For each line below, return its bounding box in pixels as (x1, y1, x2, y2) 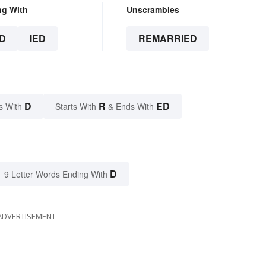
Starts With (55, 100, 99, 113)
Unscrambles (126, 4, 179, 16)
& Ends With (106, 100, 156, 113)
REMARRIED (138, 31, 197, 46)
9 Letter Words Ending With (4, 168, 107, 180)
